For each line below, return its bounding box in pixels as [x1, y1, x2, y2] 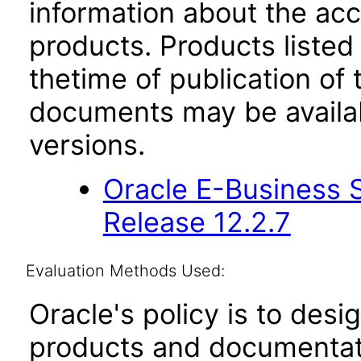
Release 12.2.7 [102, 205, 291, 239]
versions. [29, 128, 145, 161]
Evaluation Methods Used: [25, 261, 225, 280]
